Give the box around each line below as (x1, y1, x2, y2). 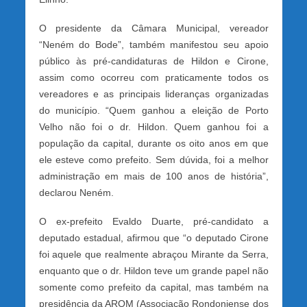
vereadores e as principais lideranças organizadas (38, 88, 269, 100)
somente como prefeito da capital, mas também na (38, 281, 269, 293)
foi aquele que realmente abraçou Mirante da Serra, (38, 248, 269, 260)
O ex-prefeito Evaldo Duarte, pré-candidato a (38, 215, 269, 227)
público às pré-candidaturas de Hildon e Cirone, (38, 56, 269, 67)
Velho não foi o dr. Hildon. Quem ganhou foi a (38, 121, 269, 133)
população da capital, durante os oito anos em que (38, 138, 269, 149)
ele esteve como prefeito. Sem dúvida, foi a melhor (38, 154, 269, 166)
